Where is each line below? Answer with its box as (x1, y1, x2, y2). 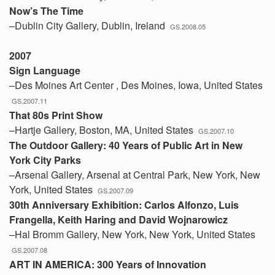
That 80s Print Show (9, 108, 103, 122)
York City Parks (9, 153, 81, 167)
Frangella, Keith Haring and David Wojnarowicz (9, 212, 228, 227)
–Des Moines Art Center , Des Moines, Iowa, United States (9, 78, 263, 92)
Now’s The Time (9, 4, 83, 18)
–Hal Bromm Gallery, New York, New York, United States (9, 227, 255, 241)
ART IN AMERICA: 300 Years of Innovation (9, 257, 206, 271)
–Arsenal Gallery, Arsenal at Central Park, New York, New (9, 168, 260, 182)
